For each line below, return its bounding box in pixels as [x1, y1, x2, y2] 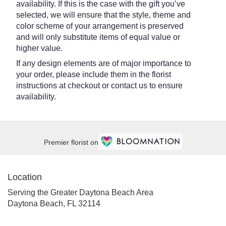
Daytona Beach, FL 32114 [8, 199, 100, 208]
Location [8, 172, 42, 183]
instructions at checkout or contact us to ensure [16, 81, 183, 90]
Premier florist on [44, 138, 98, 146]
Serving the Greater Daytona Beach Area [8, 188, 153, 197]
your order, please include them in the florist [16, 70, 171, 79]
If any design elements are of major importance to [16, 59, 191, 68]
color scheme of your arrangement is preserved [16, 22, 184, 31]
